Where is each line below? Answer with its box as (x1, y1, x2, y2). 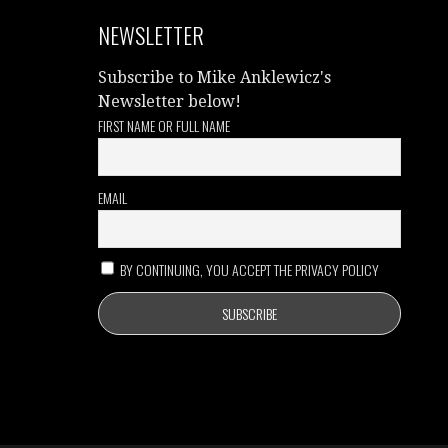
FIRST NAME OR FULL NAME (98, 115, 231, 136)
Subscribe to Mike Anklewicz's (98, 68, 332, 87)
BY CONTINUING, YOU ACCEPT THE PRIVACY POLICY (117, 259, 380, 280)
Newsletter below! (98, 92, 242, 111)
